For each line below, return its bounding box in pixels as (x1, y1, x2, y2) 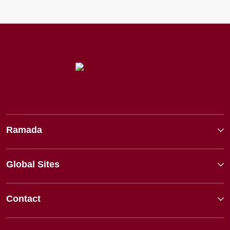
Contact (6, 193, 41, 204)
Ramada (6, 124, 42, 135)
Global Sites (6, 159, 60, 169)
